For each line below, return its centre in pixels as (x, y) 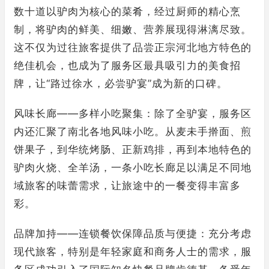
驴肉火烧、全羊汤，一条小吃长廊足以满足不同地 (133, 167)
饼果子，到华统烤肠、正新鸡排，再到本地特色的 (133, 149)
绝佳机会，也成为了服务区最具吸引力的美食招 (127, 65)
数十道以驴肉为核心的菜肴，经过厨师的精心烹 (127, 11)
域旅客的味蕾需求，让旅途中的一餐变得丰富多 (127, 185)
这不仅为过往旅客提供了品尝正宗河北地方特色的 (133, 47)
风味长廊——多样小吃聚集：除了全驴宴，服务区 (133, 113)
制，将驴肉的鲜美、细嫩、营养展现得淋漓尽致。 (133, 29)
